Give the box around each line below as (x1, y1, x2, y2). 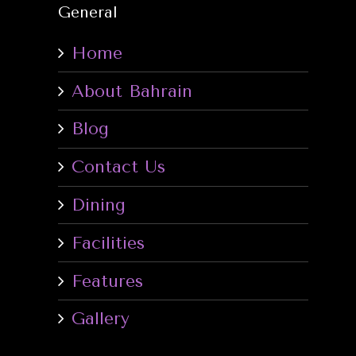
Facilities (72, 232, 145, 253)
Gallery (72, 308, 130, 329)
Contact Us (72, 157, 166, 177)
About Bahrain (72, 80, 193, 101)
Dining (72, 194, 126, 215)
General (58, 2, 118, 21)
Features (72, 270, 144, 291)
